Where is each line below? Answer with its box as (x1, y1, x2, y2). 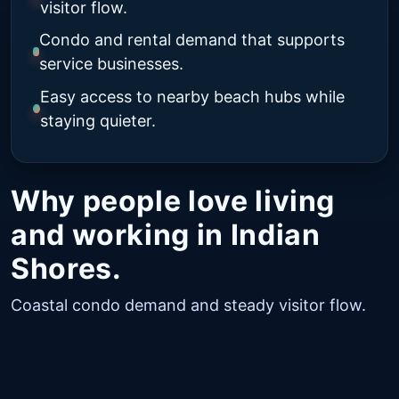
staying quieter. (39, 110, 156, 130)
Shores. (11, 251, 122, 287)
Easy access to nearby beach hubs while (39, 86, 345, 106)
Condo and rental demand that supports (39, 30, 346, 50)
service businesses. (39, 54, 184, 74)
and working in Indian (11, 217, 321, 253)
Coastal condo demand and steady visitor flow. (11, 296, 366, 315)
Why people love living (11, 183, 336, 219)
